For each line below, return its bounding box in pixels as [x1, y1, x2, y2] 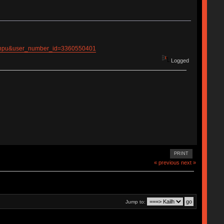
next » [181, 159, 196, 165]
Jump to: [125, 199, 146, 205]
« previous [154, 159, 180, 165]
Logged [169, 57, 189, 64]
